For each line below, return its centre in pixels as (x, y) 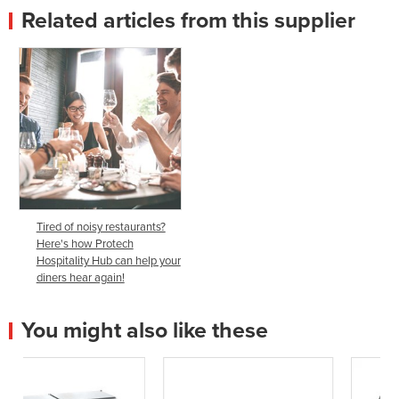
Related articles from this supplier (188, 20)
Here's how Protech (85, 244)
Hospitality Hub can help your (108, 261)
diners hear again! (80, 277)
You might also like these (145, 330)
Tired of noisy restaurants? (101, 227)
